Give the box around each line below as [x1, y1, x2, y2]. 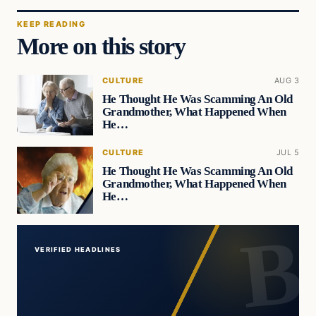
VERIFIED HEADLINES [35, 245, 121, 253]
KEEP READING [17, 18, 85, 29]
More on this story [17, 32, 186, 60]
